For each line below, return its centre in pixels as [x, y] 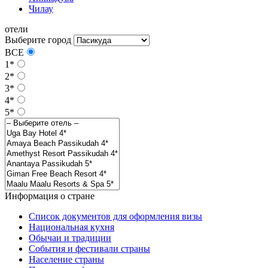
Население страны [66, 259]
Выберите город [38, 39]
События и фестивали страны [89, 248]
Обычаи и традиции [70, 237]
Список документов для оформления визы [115, 216]
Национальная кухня [71, 227]
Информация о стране [50, 196]
